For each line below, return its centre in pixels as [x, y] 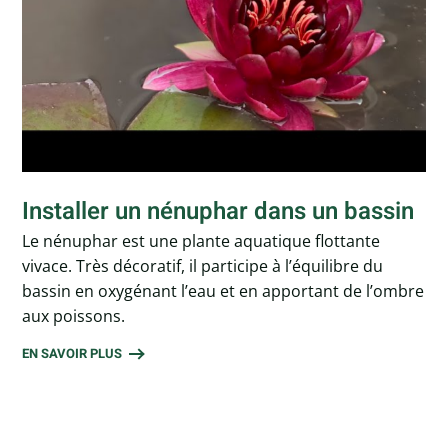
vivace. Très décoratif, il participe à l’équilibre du [203, 266]
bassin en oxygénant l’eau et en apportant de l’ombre [223, 291]
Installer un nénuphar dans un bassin [218, 212]
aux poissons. [74, 316]
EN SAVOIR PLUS [72, 354]
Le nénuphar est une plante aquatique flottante [201, 241]
